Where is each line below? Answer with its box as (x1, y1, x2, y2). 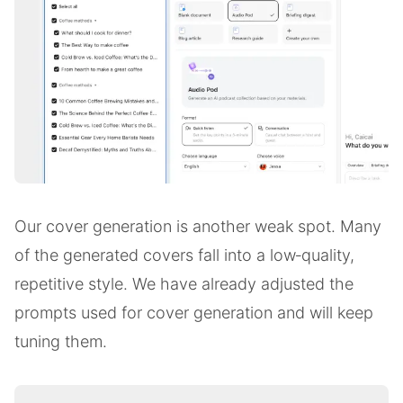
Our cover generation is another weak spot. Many (14, 217, 381, 237)
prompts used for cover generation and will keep (14, 303, 373, 323)
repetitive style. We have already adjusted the (14, 274, 354, 294)
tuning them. (14, 332, 107, 352)
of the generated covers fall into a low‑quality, (14, 246, 354, 265)
